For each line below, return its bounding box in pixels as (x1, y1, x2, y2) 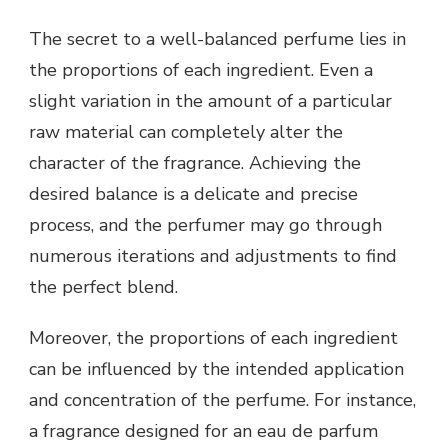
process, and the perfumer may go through (29, 213, 382, 238)
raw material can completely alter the (29, 120, 343, 145)
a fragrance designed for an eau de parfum (29, 419, 378, 444)
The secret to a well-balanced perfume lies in (29, 27, 406, 52)
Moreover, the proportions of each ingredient (29, 326, 398, 351)
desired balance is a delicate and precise (29, 182, 358, 207)
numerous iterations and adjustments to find (29, 244, 397, 269)
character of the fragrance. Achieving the (29, 151, 361, 176)
